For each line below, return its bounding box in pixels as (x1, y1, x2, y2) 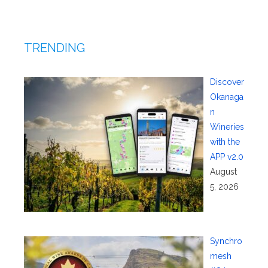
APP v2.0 (209, 152, 243, 162)
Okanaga (209, 92, 243, 102)
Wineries (209, 122, 244, 132)
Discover (209, 77, 244, 87)
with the (209, 137, 240, 147)
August (209, 167, 237, 177)
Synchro (209, 236, 242, 246)
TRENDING (24, 41, 85, 56)
